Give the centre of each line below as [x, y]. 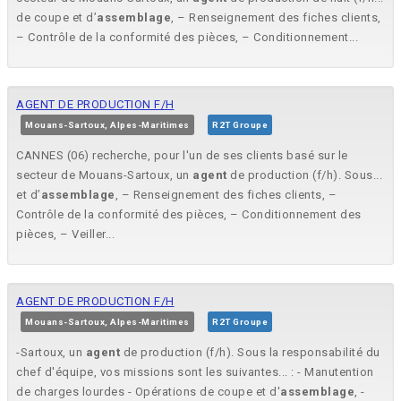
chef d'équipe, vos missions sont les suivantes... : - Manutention [195, 372]
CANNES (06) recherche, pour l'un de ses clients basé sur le [182, 156]
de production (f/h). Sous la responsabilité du [250, 353]
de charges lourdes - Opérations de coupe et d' [148, 392]
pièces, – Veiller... [65, 235]
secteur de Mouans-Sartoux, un [104, 175]
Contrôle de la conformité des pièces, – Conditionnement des [189, 215]
